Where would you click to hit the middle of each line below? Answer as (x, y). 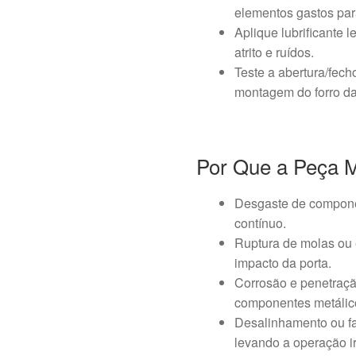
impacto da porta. (283, 262)
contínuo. (261, 222)
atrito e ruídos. (275, 52)
